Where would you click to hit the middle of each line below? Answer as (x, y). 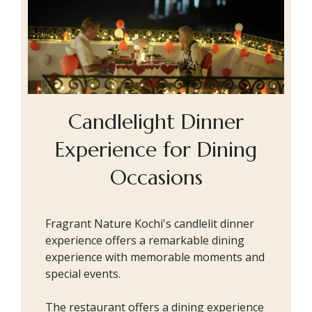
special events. (83, 273)
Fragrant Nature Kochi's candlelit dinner (150, 223)
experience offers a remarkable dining (145, 240)
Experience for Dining (156, 149)
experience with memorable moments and (155, 257)
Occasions (156, 177)
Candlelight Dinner (156, 121)
